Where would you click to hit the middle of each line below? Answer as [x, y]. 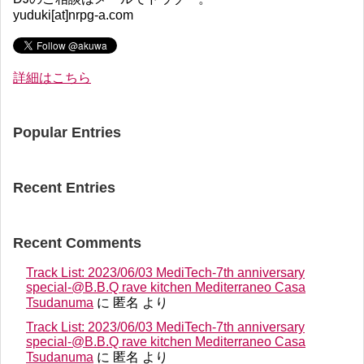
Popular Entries [67, 132]
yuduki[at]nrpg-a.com [73, 15]
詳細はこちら [52, 77]
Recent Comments [77, 243]
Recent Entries [64, 187]
